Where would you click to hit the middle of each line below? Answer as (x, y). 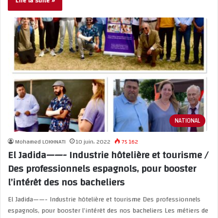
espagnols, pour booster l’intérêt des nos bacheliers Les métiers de (108, 210)
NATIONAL (187, 120)
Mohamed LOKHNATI (40, 141)
